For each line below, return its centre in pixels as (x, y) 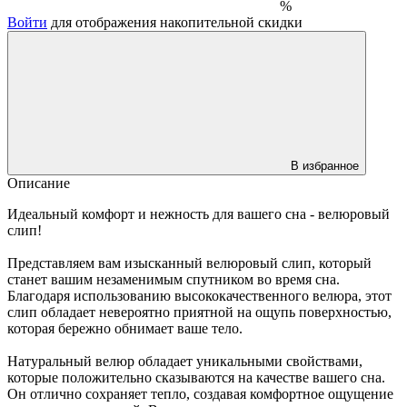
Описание (39, 183)
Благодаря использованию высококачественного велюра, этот (199, 295)
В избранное (325, 165)
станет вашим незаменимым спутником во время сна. (174, 279)
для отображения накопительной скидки (175, 22)
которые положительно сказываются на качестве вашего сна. (196, 377)
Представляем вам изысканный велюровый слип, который (189, 263)
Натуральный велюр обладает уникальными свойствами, (185, 361)
